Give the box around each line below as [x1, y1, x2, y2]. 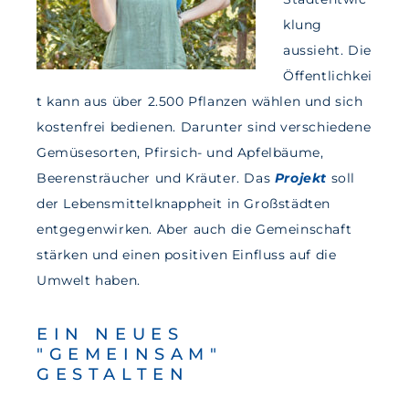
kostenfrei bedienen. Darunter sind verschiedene [37, 119, 372, 136]
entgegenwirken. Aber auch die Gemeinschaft [37, 221, 352, 238]
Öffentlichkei [283, 68, 372, 85]
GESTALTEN [37, 364, 190, 385]
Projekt [274, 170, 328, 187]
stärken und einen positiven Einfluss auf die [37, 246, 337, 264]
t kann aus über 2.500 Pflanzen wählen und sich [37, 93, 363, 110]
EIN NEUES [37, 324, 184, 345]
